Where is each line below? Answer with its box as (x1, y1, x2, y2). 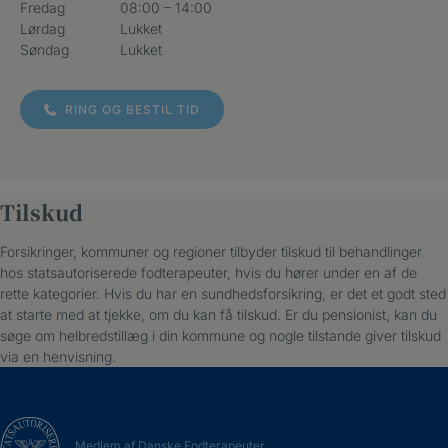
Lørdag (20, 20, 65, 37)
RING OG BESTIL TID (60, 102, 200, 117)
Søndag (20, 41, 69, 58)
